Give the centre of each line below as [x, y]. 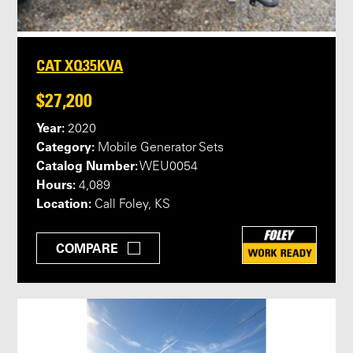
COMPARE [87, 249]
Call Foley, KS [131, 205]
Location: [64, 204]
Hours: [56, 185]
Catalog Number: [87, 166]
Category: [66, 147]
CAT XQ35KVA [80, 66]
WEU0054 [168, 167]
